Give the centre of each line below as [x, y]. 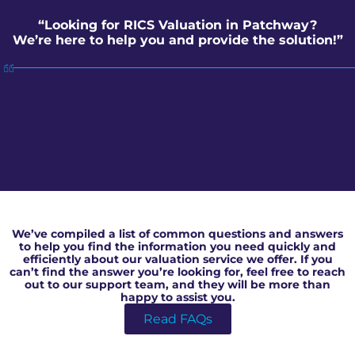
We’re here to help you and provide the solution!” [177, 40]
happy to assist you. [177, 297]
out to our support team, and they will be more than [177, 284]
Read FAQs [177, 319]
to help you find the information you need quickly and [177, 246]
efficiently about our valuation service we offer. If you [177, 259]
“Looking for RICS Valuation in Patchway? [177, 25]
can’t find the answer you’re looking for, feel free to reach [177, 271]
